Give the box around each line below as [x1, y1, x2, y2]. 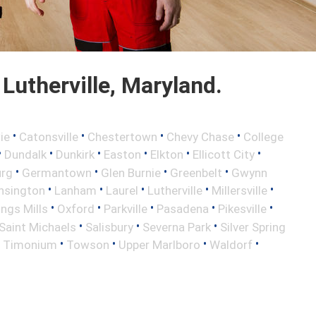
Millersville [212, 183, 267, 197]
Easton [104, 147, 141, 162]
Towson [66, 237, 109, 252]
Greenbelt [170, 165, 222, 180]
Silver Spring [220, 219, 286, 234]
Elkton [150, 147, 183, 162]
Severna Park [142, 219, 211, 234]
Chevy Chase [166, 129, 234, 144]
